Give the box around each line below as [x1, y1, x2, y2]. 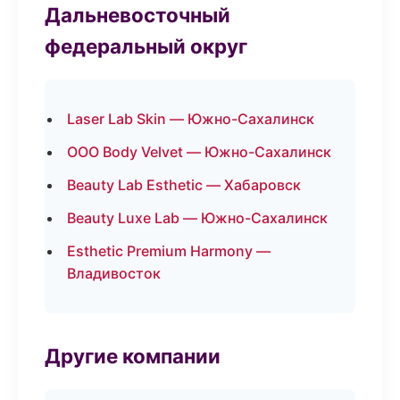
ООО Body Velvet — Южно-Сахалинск [67, 143, 331, 161]
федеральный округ [45, 34, 247, 58]
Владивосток [67, 264, 161, 282]
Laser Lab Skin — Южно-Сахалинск [67, 110, 314, 128]
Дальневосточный [45, 3, 230, 27]
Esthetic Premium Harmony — [67, 242, 271, 260]
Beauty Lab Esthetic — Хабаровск [67, 176, 301, 194]
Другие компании [45, 344, 221, 368]
